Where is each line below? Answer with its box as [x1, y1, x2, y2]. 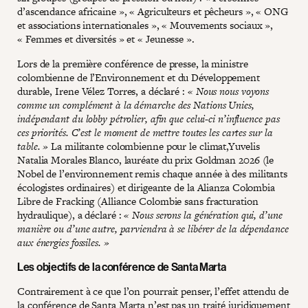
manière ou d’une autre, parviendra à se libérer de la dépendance [17, 221, 289, 236]
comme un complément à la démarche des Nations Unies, [17, 97, 254, 112]
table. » [17, 138, 49, 153]
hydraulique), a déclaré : [17, 207, 124, 222]
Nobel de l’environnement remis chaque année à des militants [17, 166, 288, 181]
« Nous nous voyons [187, 83, 269, 98]
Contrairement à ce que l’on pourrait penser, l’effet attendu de [17, 283, 289, 298]
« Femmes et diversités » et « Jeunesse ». [17, 31, 197, 46]
